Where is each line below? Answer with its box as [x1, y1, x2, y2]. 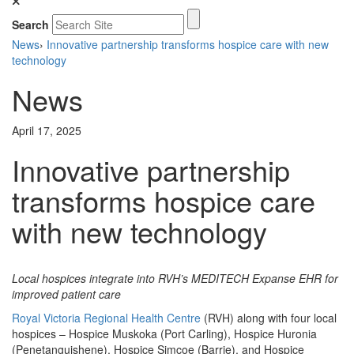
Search [12, 17, 49, 32]
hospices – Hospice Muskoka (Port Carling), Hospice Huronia [12, 326, 317, 341]
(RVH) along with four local [201, 310, 337, 326]
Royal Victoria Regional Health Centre [12, 310, 201, 326]
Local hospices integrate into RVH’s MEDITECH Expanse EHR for [12, 270, 338, 286]
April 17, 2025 [12, 122, 81, 138]
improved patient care [12, 286, 121, 302]
